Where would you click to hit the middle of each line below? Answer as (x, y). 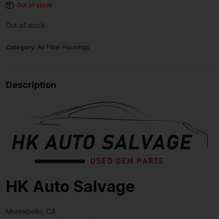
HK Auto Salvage (70, 186)
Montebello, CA (31, 211)
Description (31, 85)
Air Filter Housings (64, 47)
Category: (22, 47)
